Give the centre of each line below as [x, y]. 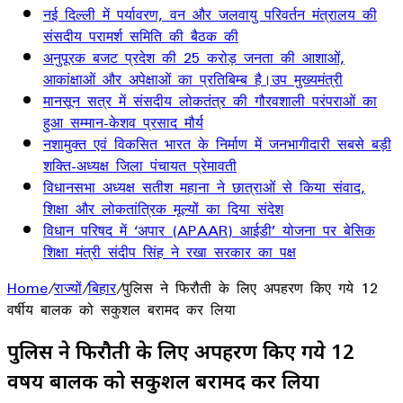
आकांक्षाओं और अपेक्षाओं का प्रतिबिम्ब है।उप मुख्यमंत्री [193, 79]
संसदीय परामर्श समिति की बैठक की [141, 36]
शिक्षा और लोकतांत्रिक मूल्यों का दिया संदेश [163, 209]
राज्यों [68, 288]
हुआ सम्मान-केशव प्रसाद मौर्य [123, 122]
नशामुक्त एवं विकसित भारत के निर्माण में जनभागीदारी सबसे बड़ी [217, 144]
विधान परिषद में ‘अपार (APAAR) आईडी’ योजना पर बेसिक [209, 230]
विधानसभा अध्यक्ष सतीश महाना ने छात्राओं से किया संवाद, [204, 187]
